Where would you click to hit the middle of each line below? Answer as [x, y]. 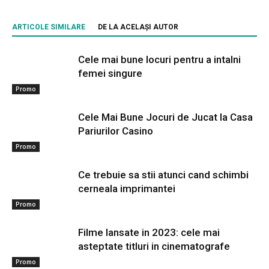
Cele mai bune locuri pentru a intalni [159, 59]
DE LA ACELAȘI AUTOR [138, 27]
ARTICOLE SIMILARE [49, 27]
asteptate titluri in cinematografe [154, 246]
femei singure [110, 73]
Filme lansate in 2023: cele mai [149, 232]
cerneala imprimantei [127, 189]
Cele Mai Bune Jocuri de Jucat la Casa [165, 117]
